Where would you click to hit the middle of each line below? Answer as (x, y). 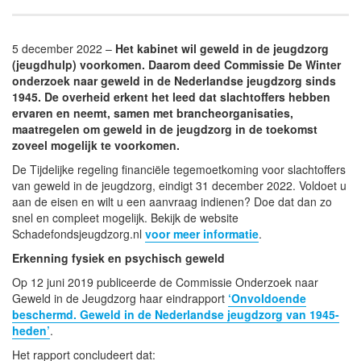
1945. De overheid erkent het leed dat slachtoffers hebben (171, 96)
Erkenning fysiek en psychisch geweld (118, 257)
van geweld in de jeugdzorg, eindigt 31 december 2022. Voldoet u (179, 185)
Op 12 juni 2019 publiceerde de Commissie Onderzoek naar (165, 282)
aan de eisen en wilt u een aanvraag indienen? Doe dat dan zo (172, 201)
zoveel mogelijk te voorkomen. (98, 145)
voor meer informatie (202, 233)
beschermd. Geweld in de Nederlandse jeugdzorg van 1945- (176, 314)
